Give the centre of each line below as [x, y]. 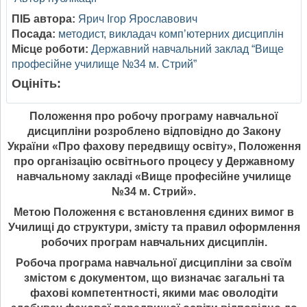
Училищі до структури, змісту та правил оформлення [154, 228]
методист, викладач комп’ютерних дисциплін [171, 34]
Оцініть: [36, 84]
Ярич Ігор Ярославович [138, 19]
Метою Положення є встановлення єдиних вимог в [154, 212]
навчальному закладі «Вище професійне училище [154, 177]
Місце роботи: [50, 49]
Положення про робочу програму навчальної [154, 116]
